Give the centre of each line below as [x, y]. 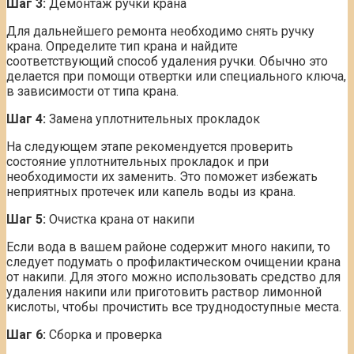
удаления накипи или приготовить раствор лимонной [164, 292]
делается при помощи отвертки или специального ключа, [176, 77]
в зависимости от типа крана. [92, 92]
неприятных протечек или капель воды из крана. [151, 192]
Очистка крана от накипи [120, 220]
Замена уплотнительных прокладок [153, 119]
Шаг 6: [26, 335]
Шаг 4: [26, 119]
